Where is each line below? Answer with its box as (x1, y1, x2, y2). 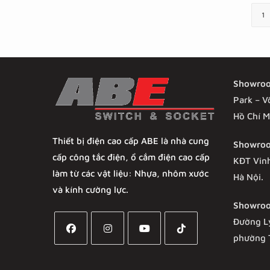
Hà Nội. (233, 171, 263, 182)
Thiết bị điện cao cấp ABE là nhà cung (52, 136, 209, 146)
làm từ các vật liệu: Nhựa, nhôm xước (52, 168, 209, 179)
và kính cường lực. (52, 184, 128, 195)
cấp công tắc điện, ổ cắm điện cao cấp (52, 152, 210, 163)
